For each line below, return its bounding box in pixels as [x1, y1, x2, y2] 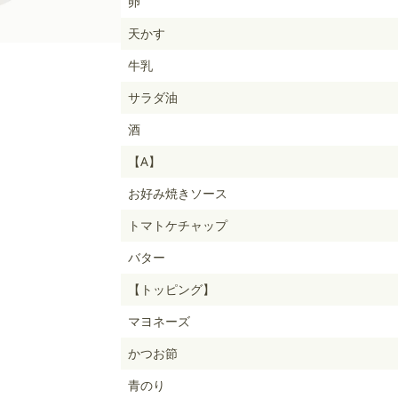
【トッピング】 [128, 281, 215, 298]
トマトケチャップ [128, 217, 227, 234]
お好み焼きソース [128, 185, 227, 202]
